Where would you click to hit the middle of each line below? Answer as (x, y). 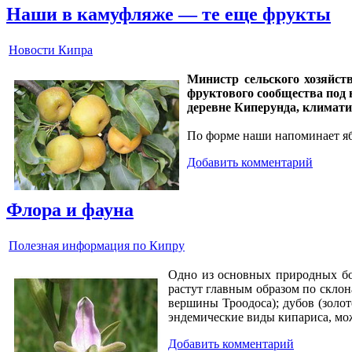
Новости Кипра (51, 50)
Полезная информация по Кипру (97, 246)
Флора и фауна (70, 210)
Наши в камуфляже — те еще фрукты (169, 15)
